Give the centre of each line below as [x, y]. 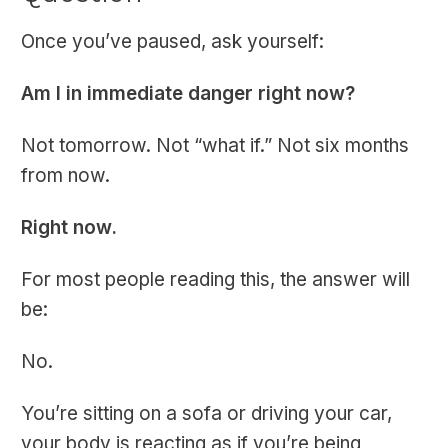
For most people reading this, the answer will [215, 280]
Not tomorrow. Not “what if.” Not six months [215, 146]
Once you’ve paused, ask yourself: [172, 42]
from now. [65, 176]
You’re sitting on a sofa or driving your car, [206, 414]
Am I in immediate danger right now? [188, 94]
